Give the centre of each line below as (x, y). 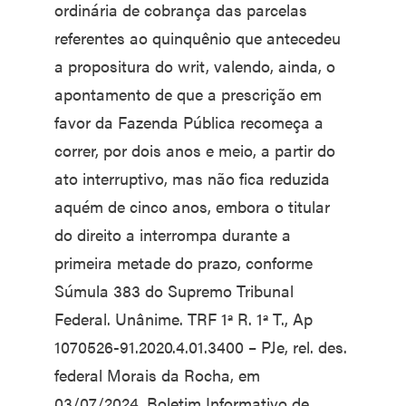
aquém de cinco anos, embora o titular (192, 207)
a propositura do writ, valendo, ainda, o (195, 66)
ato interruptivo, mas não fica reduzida (192, 179)
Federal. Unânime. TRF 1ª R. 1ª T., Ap (184, 319)
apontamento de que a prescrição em (188, 94)
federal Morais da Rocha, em (157, 375)
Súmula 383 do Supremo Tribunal (174, 291)
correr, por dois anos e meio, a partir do (195, 150)
